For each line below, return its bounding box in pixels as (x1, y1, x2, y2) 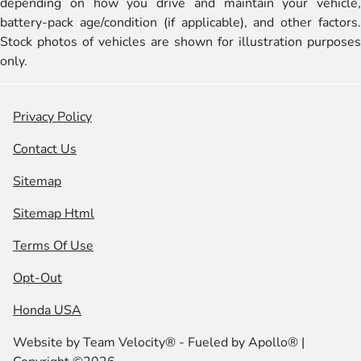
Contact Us (13, 140, 77, 158)
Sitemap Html (13, 205, 94, 222)
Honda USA (13, 301, 81, 319)
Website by (13, 334, 83, 351)
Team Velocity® (83, 334, 176, 351)
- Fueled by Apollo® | (176, 334, 305, 351)
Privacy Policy (13, 108, 92, 126)
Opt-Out (13, 269, 62, 287)
